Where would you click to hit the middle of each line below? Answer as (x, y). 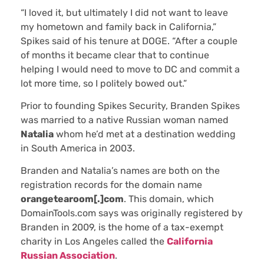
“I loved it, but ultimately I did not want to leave (124, 12)
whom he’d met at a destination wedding (145, 134)
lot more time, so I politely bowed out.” (104, 83)
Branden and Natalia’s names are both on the (120, 171)
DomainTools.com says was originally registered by (132, 213)
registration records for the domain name (111, 185)
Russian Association (68, 256)
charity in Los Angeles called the (94, 242)
